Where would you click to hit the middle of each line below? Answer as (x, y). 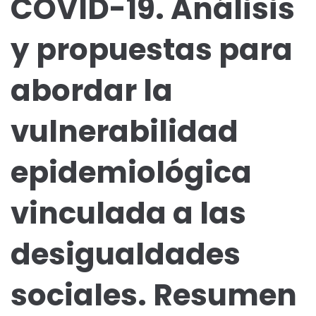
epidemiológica (131, 173)
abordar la (92, 91)
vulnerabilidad (124, 132)
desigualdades (126, 255)
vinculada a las (128, 214)
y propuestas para (152, 50)
